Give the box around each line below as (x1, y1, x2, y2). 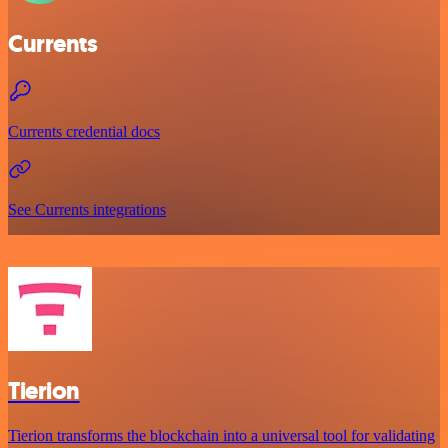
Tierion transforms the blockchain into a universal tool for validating (8, 427, 435, 445)
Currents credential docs (8, 123, 160, 141)
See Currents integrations (8, 201, 166, 219)
